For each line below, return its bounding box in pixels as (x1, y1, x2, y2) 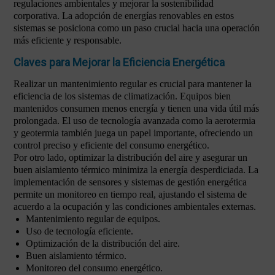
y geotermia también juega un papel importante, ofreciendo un (14, 128, 253, 138)
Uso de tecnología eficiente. (26, 226, 133, 236)
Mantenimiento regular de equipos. (26, 214, 160, 224)
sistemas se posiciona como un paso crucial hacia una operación (14, 23, 260, 33)
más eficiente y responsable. (14, 35, 122, 45)
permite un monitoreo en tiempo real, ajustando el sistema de (14, 189, 247, 199)
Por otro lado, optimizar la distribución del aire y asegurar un (14, 152, 247, 163)
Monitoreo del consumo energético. (26, 263, 163, 273)
